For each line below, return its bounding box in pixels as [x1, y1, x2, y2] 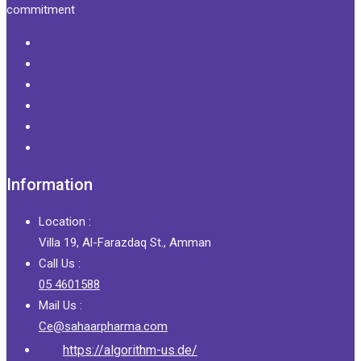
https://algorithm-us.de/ [63, 342, 197, 358]
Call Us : [39, 255, 81, 271]
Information [6, 174, 93, 194]
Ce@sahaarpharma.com [39, 318, 168, 334]
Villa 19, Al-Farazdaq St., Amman [39, 234, 211, 250]
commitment [6, 2, 75, 17]
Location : [39, 214, 91, 229]
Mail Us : [39, 297, 82, 313]
